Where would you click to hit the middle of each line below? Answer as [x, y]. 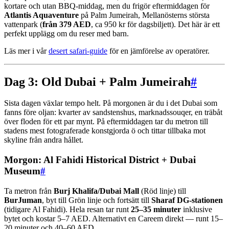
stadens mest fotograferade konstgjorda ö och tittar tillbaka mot [105, 131]
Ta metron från [29, 191]
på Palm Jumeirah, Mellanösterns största [144, 15]
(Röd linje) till [163, 191]
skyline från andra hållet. [44, 140]
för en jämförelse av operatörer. [158, 51]
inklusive [197, 209]
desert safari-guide [78, 51]
